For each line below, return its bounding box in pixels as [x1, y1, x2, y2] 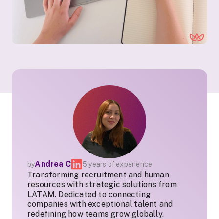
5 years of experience [83, 160, 153, 168]
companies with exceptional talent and [27, 199, 173, 209]
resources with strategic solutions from [27, 179, 177, 189]
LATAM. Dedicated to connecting [27, 189, 151, 199]
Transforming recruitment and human [27, 170, 169, 179]
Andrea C [35, 159, 71, 169]
